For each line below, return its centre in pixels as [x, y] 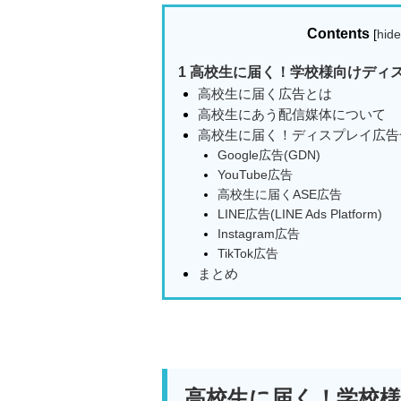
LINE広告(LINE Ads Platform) [299, 213]
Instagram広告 [258, 233]
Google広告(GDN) [269, 154]
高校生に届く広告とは [265, 93]
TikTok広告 [247, 253]
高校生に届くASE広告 [279, 194]
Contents [338, 34]
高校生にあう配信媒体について [292, 114]
